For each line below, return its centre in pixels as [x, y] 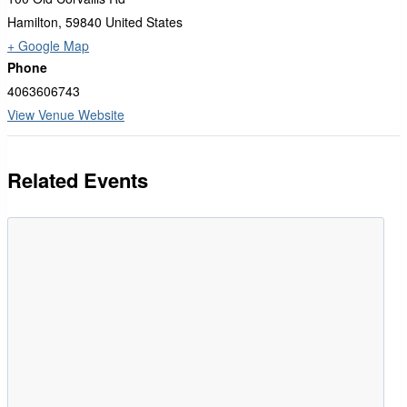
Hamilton [33, 22]
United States [144, 22]
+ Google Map [48, 45]
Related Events [78, 180]
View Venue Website [66, 114]
